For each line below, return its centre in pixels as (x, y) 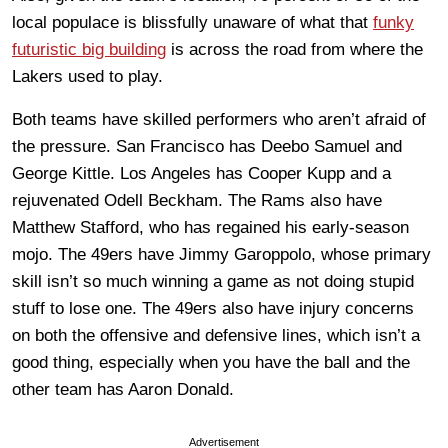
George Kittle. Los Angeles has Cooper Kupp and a (201, 173)
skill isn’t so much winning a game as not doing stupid (213, 281)
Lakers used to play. (87, 76)
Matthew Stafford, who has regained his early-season (210, 227)
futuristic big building (89, 49)
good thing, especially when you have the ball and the (211, 362)
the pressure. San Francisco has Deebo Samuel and (207, 146)
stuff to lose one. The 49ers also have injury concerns (213, 308)
